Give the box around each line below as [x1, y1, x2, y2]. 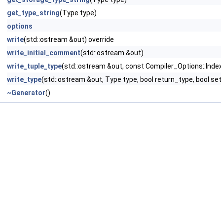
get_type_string [7, 9, 60, 17]
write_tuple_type [7, 62, 62, 70]
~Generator [7, 89, 45, 97]
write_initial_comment [7, 49, 80, 57]
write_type [7, 75, 41, 83]
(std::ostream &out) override [24, 36, 114, 43]
